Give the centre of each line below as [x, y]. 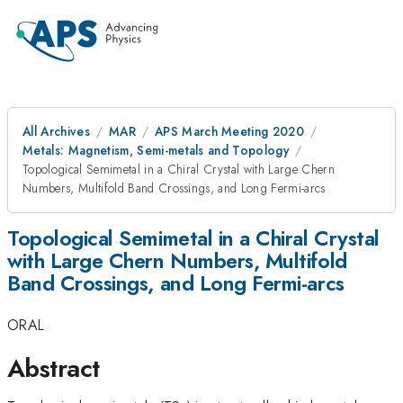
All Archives [56, 131]
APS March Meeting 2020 [229, 131]
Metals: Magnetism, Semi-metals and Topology [156, 150]
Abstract [54, 368]
